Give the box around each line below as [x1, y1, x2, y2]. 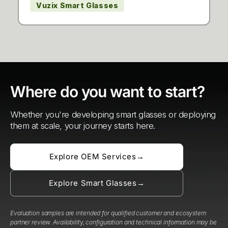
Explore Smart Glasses [48, 178, 137, 188]
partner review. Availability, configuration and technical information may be [10, 218, 217, 226]
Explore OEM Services [49, 152, 136, 161]
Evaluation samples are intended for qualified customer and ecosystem [10, 209, 206, 217]
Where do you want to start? [10, 82, 205, 101]
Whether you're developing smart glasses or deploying [10, 109, 216, 120]
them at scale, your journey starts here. [10, 121, 155, 131]
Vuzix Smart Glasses [36, 1, 119, 10]
